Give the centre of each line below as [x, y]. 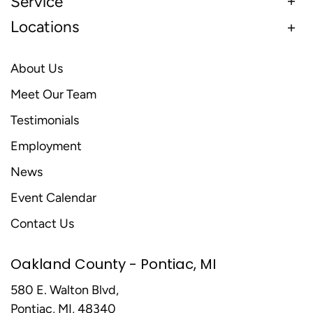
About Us [37, 68]
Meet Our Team [53, 94]
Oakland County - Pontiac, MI [113, 264]
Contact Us [42, 223]
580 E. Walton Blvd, [65, 290]
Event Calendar [53, 197]
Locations [45, 27]
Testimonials [45, 120]
